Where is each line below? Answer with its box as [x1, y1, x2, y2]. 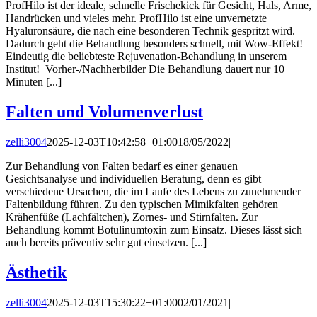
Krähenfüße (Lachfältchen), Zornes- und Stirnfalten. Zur [6, 210, 258, 223]
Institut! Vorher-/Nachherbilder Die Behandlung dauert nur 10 [6, 63, 284, 76]
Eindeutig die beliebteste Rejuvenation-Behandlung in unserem [6, 50, 287, 63]
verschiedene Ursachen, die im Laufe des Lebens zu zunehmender [6, 185, 301, 197]
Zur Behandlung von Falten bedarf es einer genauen [6, 159, 238, 172]
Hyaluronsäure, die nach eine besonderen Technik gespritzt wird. [6, 25, 295, 38]
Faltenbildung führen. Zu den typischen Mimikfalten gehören [6, 197, 278, 210]
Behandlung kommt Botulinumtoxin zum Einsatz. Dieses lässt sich [6, 223, 302, 236]
